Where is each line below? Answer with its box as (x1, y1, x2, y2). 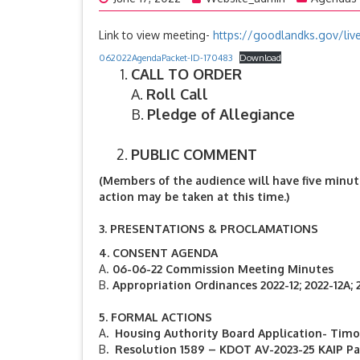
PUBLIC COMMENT (131, 145, 257, 163)
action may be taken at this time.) (99, 190, 289, 203)
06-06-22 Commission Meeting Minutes (112, 262, 333, 276)
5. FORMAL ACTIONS (99, 310, 212, 324)
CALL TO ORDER (131, 65, 242, 83)
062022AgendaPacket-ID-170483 (99, 51, 233, 63)
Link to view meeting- (99, 28, 213, 42)
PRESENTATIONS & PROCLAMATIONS (110, 222, 318, 235)
